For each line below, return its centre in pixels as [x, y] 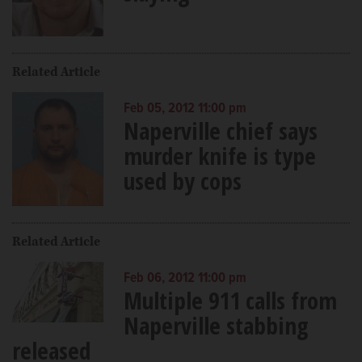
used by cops [182, 180]
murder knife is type [219, 155]
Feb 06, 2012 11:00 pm [185, 278]
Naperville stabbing [215, 325]
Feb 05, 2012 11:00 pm [185, 109]
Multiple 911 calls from [230, 300]
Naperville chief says [220, 130]
